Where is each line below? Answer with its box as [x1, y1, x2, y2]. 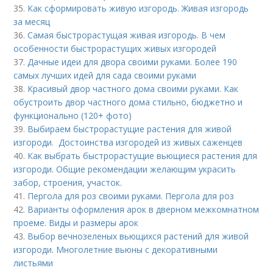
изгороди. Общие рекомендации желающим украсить [13, 163, 236, 175]
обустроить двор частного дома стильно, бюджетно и [13, 96, 243, 108]
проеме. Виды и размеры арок [13, 216, 139, 229]
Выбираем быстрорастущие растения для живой [27, 122, 232, 135]
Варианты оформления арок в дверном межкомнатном [27, 203, 260, 215]
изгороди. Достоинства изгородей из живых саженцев [13, 136, 243, 148]
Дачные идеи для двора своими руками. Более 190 [27, 55, 238, 68]
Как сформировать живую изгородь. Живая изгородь [27, 2, 249, 14]
